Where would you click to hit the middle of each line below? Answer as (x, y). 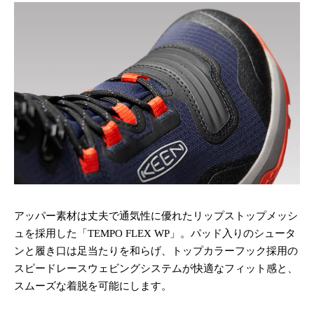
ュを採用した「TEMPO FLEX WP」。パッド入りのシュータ (155, 234)
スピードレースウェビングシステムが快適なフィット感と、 (156, 269)
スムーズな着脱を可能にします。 (93, 286)
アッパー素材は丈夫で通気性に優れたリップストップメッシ (156, 216)
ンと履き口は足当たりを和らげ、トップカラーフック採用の (156, 251)
